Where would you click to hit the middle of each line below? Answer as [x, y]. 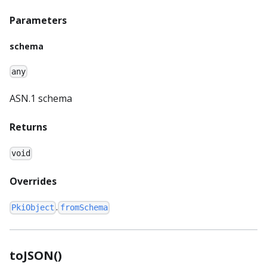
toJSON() [36, 255]
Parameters [38, 20]
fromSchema [84, 208]
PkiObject [33, 208]
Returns [28, 127]
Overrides [33, 181]
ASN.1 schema [41, 99]
